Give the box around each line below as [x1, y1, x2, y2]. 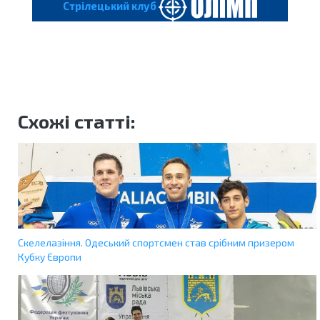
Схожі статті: [18, 110, 136, 133]
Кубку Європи [18, 251, 81, 264]
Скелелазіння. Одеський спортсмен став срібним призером [18, 236, 294, 249]
